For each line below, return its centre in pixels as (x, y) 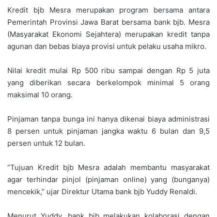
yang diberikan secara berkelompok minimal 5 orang (108, 82)
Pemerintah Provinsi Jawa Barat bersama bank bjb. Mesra (108, 22)
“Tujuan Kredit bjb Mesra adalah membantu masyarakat (108, 167)
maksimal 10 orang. (40, 94)
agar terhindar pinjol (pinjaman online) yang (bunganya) (108, 179)
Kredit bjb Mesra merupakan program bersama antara (108, 10)
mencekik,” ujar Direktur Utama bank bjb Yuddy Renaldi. (102, 191)
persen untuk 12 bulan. (46, 143)
